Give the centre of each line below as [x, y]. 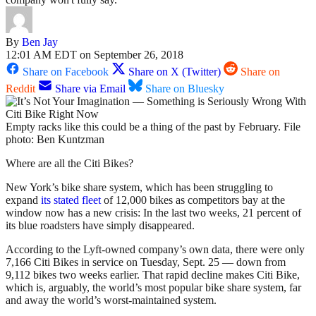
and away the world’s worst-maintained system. [111, 300]
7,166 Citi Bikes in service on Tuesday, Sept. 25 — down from [146, 262]
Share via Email [90, 89]
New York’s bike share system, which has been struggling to [139, 188]
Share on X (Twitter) [175, 72]
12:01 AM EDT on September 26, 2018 [95, 55]
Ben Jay [40, 42]
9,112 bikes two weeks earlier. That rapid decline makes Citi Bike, [153, 275]
